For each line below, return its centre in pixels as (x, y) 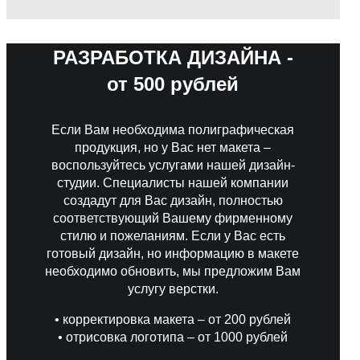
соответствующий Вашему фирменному (173, 218)
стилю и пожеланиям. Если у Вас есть (173, 235)
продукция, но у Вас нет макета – (173, 147)
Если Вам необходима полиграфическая (173, 129)
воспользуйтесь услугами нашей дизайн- (173, 165)
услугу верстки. (173, 288)
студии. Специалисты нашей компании (173, 182)
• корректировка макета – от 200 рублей (173, 319)
